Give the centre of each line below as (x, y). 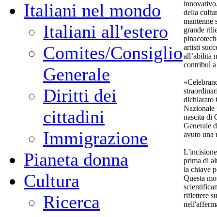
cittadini (74, 117)
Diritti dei (80, 95)
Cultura (52, 181)
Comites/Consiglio (113, 53)
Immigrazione (95, 138)
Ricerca (71, 202)
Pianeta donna (76, 159)
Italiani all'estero (106, 31)
